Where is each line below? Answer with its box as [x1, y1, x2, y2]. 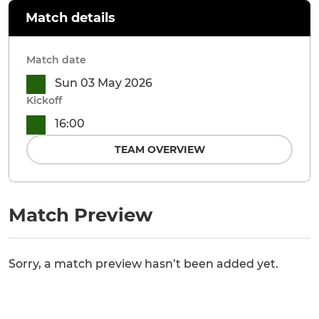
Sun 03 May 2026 [55, 76, 152, 90]
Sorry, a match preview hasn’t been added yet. [9, 257, 278, 271]
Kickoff [26, 94, 62, 107]
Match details [26, 10, 115, 26]
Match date [26, 53, 86, 66]
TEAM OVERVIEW [114, 143, 205, 156]
